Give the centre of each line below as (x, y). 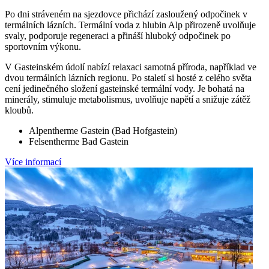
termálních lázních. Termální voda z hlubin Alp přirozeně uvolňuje (130, 25)
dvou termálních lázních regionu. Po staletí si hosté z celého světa (128, 78)
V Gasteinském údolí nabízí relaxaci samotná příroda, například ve (131, 67)
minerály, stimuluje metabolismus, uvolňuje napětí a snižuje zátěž (128, 100)
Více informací (33, 162)
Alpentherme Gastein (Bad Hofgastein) (103, 131)
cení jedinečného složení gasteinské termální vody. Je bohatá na (125, 89)
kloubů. (19, 110)
